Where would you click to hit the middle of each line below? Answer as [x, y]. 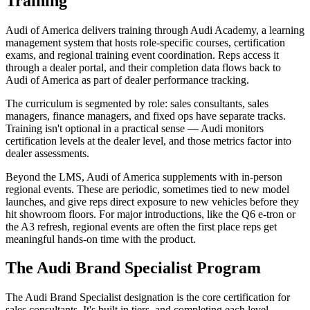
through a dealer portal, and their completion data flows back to [143, 67]
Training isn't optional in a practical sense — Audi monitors [135, 128]
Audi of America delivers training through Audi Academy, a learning [155, 30]
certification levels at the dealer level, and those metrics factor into [148, 140]
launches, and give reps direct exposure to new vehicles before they [152, 201]
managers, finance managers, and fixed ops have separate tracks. [146, 116]
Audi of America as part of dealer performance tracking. [127, 80]
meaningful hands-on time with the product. [101, 239]
